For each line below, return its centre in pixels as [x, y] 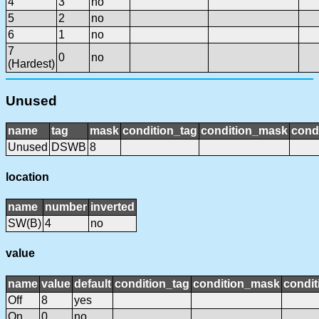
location [27, 177]
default [93, 283]
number [66, 207]
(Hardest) [31, 64]
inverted [113, 207]
